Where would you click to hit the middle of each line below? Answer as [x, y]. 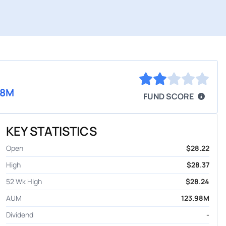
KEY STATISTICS [51, 131]
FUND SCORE [168, 97]
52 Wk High [24, 182]
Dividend [19, 215]
